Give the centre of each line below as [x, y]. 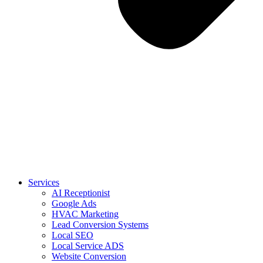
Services [44, 182]
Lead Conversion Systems [100, 225]
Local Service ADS [88, 246]
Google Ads [74, 203]
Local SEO [73, 235]
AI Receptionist [81, 193]
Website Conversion [89, 256]
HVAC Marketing [85, 214]
